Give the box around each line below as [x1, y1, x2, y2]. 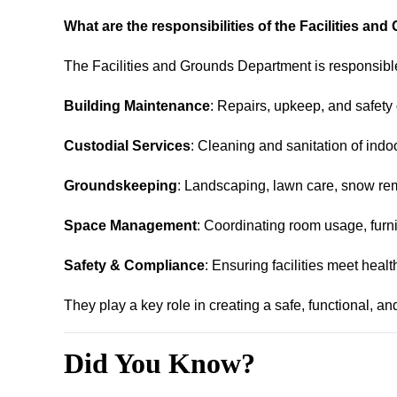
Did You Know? [64, 347, 255, 379]
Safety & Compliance [64, 258, 205, 273]
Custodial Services [64, 138, 191, 153]
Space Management [64, 218, 197, 233]
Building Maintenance [64, 98, 210, 113]
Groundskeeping [64, 178, 177, 193]
